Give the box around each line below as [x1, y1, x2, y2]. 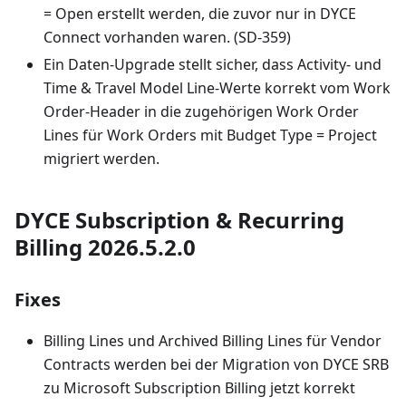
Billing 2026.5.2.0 [14, 232, 196, 263]
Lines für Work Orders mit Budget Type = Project [43, 125, 377, 146]
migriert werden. [43, 149, 159, 169]
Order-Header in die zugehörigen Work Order [43, 101, 359, 122]
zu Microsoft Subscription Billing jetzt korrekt [43, 378, 355, 399]
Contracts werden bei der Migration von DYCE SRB [43, 354, 389, 375]
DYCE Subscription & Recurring [14, 205, 344, 236]
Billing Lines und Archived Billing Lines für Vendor [43, 331, 382, 352]
